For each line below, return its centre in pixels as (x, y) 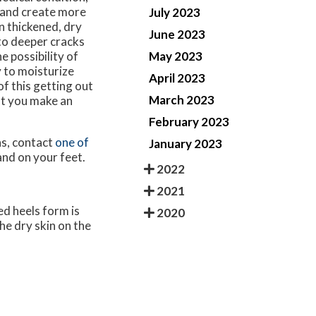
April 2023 (177, 78)
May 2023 (176, 56)
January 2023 (186, 143)
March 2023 (182, 99)
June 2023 (177, 34)
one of (72, 142)
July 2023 (175, 12)
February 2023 (189, 121)
